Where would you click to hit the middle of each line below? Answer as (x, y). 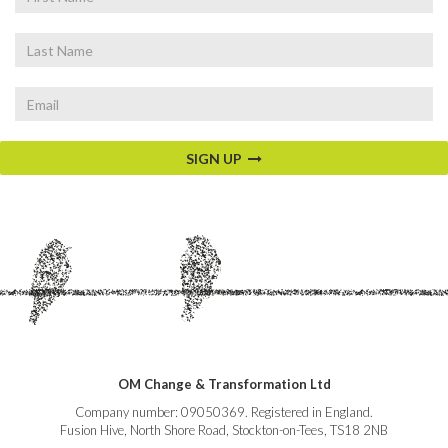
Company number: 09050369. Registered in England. (224, 412)
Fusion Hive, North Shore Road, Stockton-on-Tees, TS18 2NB (224, 430)
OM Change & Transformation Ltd (224, 384)
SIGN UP (217, 158)
